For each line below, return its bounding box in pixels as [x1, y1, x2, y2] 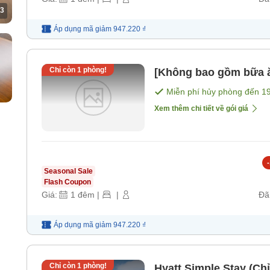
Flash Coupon [44, 178, 91, 187]
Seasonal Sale [44, 167, 93, 176]
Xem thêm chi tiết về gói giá [154, 104, 248, 113]
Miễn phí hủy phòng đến [166, 87, 262, 97]
